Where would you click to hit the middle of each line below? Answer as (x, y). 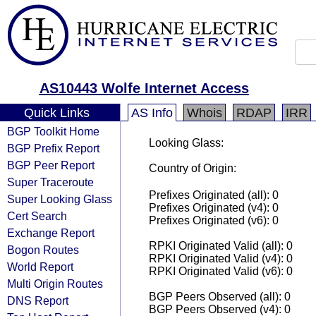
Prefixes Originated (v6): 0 (214, 220)
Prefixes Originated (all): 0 (214, 195)
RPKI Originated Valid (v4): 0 (221, 259)
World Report (40, 267)
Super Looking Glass (60, 199)
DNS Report (38, 300)
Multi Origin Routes (55, 284)
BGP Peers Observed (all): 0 (220, 297)
